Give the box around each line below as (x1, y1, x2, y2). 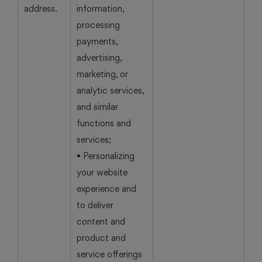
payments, (77, 36, 118, 47)
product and (77, 232, 126, 243)
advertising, (77, 52, 122, 63)
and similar (77, 101, 118, 112)
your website (77, 167, 127, 178)
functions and (77, 118, 131, 129)
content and (77, 216, 125, 227)
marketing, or (77, 68, 128, 80)
